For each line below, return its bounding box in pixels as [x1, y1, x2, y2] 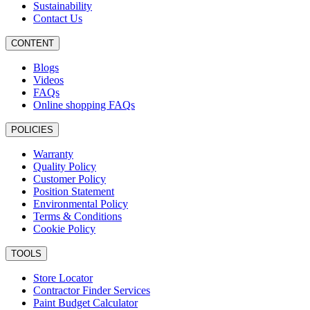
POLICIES [11, 124, 53, 135]
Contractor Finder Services [33, 284, 150, 296]
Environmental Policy [33, 197, 128, 210]
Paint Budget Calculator [33, 296, 138, 309]
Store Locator [33, 271, 93, 284]
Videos [33, 73, 64, 86]
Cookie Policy [33, 222, 95, 235]
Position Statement [33, 185, 114, 197]
